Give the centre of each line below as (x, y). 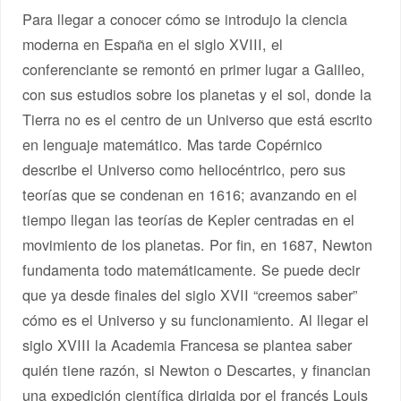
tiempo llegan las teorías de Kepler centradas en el (189, 219)
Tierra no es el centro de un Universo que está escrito (198, 119)
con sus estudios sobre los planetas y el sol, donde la (197, 94)
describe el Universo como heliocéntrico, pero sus (184, 169)
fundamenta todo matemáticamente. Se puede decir (192, 269)
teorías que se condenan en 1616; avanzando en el (190, 194)
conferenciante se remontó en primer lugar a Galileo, (194, 68)
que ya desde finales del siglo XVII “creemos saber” (190, 294)
